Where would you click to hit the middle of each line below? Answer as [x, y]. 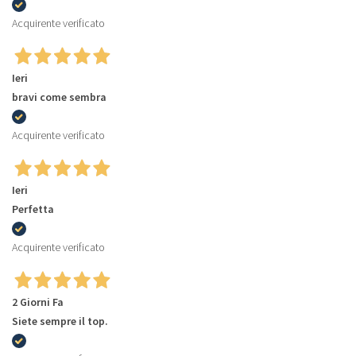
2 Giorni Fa [38, 302]
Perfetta [33, 209]
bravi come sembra [59, 97]
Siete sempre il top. [60, 321]
